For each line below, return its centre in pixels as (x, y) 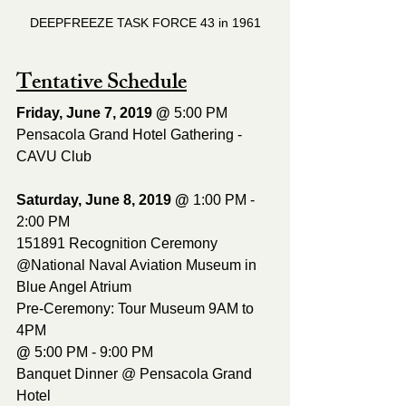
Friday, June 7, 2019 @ (95, 112)
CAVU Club (56, 156)
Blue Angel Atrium (76, 286)
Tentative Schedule (101, 84)
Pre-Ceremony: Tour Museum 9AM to (137, 308)
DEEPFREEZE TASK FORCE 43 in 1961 (145, 22)
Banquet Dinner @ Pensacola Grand (136, 373)
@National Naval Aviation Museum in (138, 265)
